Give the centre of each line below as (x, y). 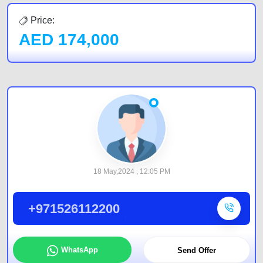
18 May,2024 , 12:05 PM (131, 171)
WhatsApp (79, 250)
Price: (41, 20)
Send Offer (197, 250)
